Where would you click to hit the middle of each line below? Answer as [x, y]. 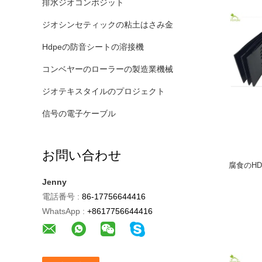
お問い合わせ [82, 155]
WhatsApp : [63, 211]
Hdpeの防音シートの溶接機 [93, 47]
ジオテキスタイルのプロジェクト [104, 91]
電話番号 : [61, 196]
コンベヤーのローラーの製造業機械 [108, 69]
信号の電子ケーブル [79, 113]
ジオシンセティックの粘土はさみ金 [108, 25]
